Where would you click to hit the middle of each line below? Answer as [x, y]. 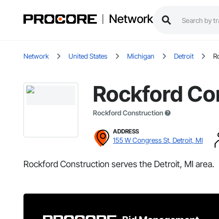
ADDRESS [126, 131]
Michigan [141, 56]
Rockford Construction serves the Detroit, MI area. [119, 164]
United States [88, 56]
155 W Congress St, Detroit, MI [158, 140]
